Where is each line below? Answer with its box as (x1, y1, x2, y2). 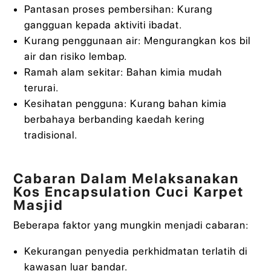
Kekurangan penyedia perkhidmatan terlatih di (24, 245, 247, 258)
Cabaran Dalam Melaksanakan (13, 170, 240, 188)
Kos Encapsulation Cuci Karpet (13, 183, 244, 201)
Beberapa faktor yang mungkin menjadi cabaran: (13, 219, 249, 232)
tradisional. (24, 128, 77, 141)
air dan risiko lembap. (24, 50, 127, 62)
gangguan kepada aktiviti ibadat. (24, 18, 182, 31)
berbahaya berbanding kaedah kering (24, 113, 204, 125)
